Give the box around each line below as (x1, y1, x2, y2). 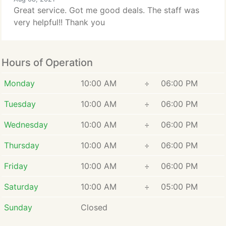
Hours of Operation (2, 56, 93, 69)
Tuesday (4, 99, 36, 109)
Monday (4, 78, 35, 88)
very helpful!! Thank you (14, 17, 105, 27)
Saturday (4, 182, 38, 192)
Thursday (4, 140, 39, 150)
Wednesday (4, 120, 48, 130)
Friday (4, 161, 28, 171)
